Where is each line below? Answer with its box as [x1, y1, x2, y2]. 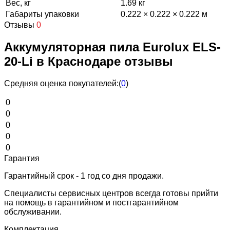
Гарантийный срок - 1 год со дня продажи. [4, 171, 164, 180]
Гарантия [4, 154, 40, 163]
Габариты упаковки [6, 9, 79, 18]
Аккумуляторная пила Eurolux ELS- [4, 40, 221, 54]
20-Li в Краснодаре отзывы [4, 54, 173, 68]
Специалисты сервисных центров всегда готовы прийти [4, 188, 218, 198]
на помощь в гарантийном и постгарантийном [4, 198, 179, 207]
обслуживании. [4, 207, 62, 216]
